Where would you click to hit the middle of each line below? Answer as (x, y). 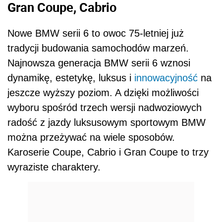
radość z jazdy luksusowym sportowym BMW (107, 122)
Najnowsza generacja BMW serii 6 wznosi (99, 63)
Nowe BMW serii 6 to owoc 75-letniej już (96, 33)
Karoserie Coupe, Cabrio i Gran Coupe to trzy (108, 152)
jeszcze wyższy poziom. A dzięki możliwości (103, 92)
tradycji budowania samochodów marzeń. (98, 48)
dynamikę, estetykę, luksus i (71, 78)
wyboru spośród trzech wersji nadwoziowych (105, 107)
